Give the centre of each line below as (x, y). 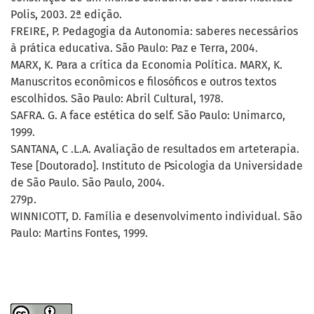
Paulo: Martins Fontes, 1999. (79, 233)
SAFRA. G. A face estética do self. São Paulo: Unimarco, (148, 116)
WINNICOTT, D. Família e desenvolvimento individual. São (156, 217)
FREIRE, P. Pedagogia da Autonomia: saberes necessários (154, 32)
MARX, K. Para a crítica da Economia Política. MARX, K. (146, 65)
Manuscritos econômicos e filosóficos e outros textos (143, 82)
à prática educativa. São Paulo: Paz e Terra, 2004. (134, 48)
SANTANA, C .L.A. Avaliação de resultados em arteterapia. (155, 149)
